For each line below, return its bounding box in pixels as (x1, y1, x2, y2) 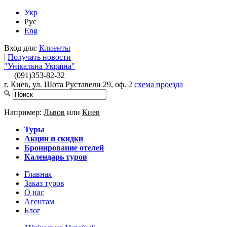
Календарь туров (24, 153, 87, 161)
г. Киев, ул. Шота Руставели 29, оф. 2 (4, 80, 134, 89)
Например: (4, 108, 44, 117)
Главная (24, 170, 52, 178)
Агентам (24, 197, 54, 206)
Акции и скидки (24, 134, 83, 143)
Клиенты (39, 44, 70, 52)
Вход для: (4, 44, 39, 52)
